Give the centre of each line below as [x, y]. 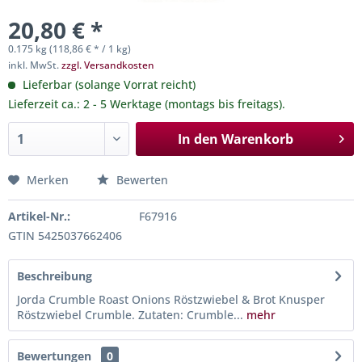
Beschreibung [55, 276]
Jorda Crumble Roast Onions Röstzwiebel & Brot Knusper [171, 299]
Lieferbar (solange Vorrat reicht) [107, 84]
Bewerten [141, 180]
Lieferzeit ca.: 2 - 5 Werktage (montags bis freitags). [147, 104]
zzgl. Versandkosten [108, 65]
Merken [48, 180]
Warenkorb [257, 139]
